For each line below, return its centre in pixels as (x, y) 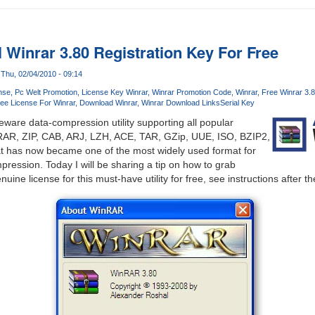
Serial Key (237, 103)
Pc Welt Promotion (46, 92)
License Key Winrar (114, 92)
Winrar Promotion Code (191, 92)
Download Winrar (108, 103)
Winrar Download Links (180, 103)
